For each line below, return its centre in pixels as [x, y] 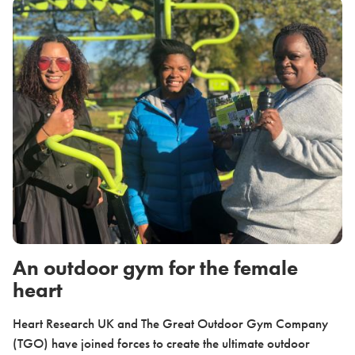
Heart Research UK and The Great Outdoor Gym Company [170, 324]
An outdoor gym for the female [155, 268]
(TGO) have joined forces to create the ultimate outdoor [161, 344]
